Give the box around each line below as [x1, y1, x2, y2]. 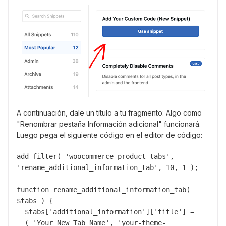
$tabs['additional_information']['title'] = [17, 207, 25, 216]
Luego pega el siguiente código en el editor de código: [17, 130, 202, 139]
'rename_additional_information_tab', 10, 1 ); [17, 163, 198, 172]
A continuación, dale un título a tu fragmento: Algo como [17, 108, 202, 117]
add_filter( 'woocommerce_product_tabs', [17, 152, 174, 160]
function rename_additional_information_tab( [17, 185, 190, 194]
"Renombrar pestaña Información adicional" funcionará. [17, 119, 201, 128]
